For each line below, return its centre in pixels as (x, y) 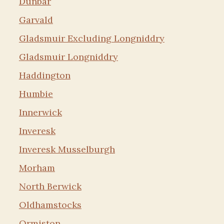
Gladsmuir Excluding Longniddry (91, 38)
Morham (37, 168)
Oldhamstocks (50, 205)
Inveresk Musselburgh (67, 149)
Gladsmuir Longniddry (68, 57)
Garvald (36, 20)
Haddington (44, 75)
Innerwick (40, 112)
